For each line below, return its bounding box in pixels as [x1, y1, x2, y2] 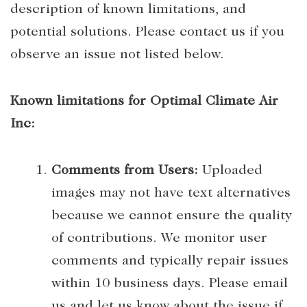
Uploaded [198, 164, 262, 177]
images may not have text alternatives [51, 186, 291, 200]
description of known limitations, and [10, 3, 246, 16]
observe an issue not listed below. [10, 48, 224, 62]
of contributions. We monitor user [51, 232, 267, 245]
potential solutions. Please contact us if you [10, 25, 284, 39]
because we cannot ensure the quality [51, 209, 292, 223]
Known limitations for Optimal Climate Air [10, 95, 278, 108]
